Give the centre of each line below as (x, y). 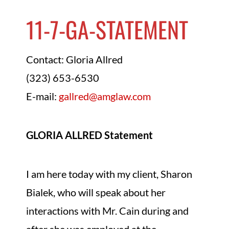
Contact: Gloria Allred (75, 59)
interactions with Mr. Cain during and (108, 211)
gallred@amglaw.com (105, 96)
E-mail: (43, 96)
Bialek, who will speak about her (96, 192)
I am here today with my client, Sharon (109, 174)
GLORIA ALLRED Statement (90, 135)
